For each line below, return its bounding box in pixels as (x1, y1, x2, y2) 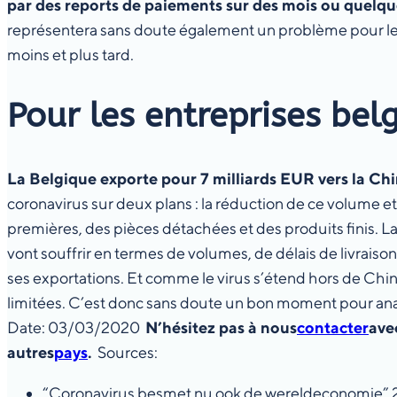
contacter (297, 318, 369, 338)
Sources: (92, 343, 158, 362)
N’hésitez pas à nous (145, 318, 297, 338)
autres (7, 343, 54, 362)
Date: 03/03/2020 (7, 318, 145, 338)
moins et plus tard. (7, 45, 139, 65)
